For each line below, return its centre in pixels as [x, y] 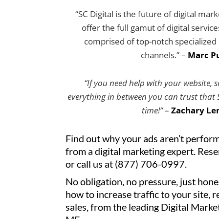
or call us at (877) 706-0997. [126, 164]
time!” [152, 110]
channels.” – [164, 55]
